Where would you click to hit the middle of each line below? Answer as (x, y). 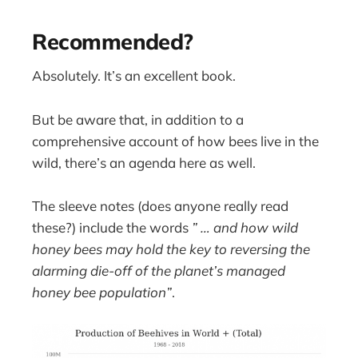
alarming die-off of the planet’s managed (159, 270)
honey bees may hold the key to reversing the (171, 249)
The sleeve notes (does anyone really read (161, 205)
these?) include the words (112, 227)
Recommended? (113, 41)
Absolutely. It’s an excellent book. (134, 76)
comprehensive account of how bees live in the (176, 141)
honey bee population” (102, 292)
